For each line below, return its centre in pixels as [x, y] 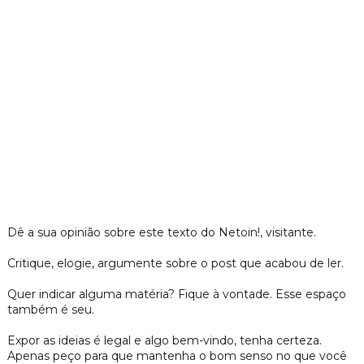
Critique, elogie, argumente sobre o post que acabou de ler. [175, 264]
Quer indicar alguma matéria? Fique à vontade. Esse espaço [176, 295]
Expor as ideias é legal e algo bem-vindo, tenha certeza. [164, 341]
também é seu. [50, 310]
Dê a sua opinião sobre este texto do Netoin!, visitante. [161, 233]
